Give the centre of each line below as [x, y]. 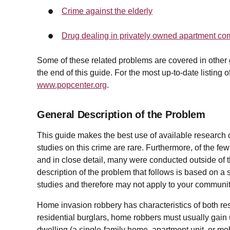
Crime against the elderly [107, 11]
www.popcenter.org [72, 85]
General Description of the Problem [121, 115]
